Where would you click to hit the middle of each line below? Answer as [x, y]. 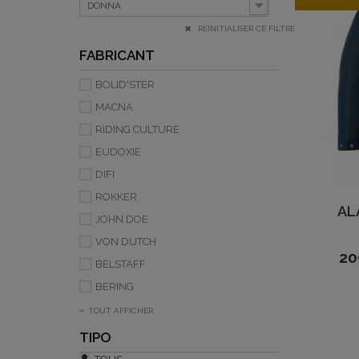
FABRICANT [117, 55]
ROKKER [116, 197]
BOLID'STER [125, 85]
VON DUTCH [126, 242]
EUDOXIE [118, 152]
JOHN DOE [122, 219]
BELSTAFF [121, 264]
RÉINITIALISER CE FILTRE [245, 28]
